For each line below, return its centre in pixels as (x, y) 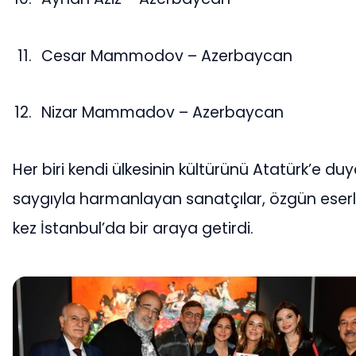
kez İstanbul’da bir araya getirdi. (133, 228)
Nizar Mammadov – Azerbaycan (163, 113)
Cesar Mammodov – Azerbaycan (167, 56)
